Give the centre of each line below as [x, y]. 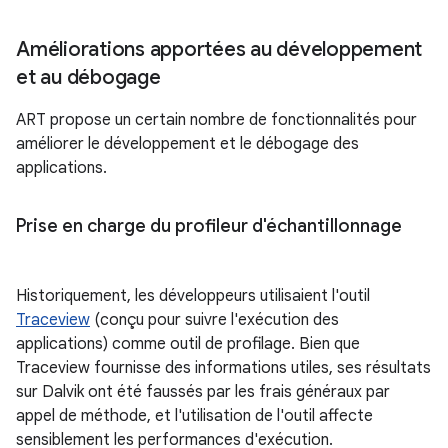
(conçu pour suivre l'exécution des [214, 320]
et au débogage [88, 77]
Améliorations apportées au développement [219, 49]
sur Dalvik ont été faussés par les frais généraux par [203, 392]
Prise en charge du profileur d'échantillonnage [209, 226]
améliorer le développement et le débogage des [187, 144]
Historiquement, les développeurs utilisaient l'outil [193, 296]
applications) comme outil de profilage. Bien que [188, 344]
